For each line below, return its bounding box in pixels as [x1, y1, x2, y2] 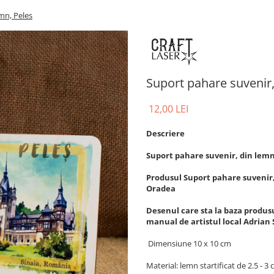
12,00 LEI [149, 102, 188, 116]
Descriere [146, 127, 185, 139]
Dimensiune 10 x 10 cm [146, 237, 231, 249]
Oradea [146, 182, 179, 194]
